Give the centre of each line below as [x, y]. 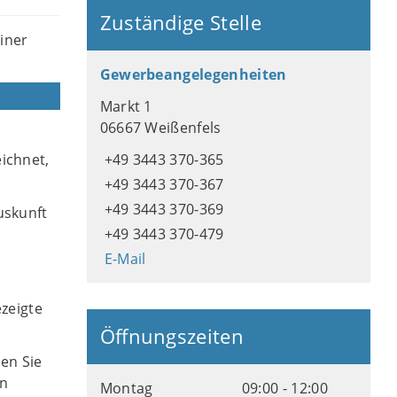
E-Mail [125, 259]
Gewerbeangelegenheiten [193, 74]
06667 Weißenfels [160, 128]
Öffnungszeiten [172, 336]
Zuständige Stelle [181, 23]
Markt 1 [126, 106]
